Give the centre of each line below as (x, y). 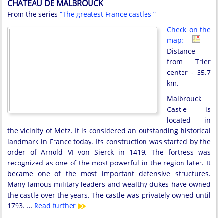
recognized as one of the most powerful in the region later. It (109, 163)
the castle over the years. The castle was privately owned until (109, 195)
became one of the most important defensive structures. (109, 173)
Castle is (189, 109)
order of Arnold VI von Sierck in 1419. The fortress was (109, 152)
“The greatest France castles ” (108, 14)
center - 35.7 (189, 72)
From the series (34, 14)
